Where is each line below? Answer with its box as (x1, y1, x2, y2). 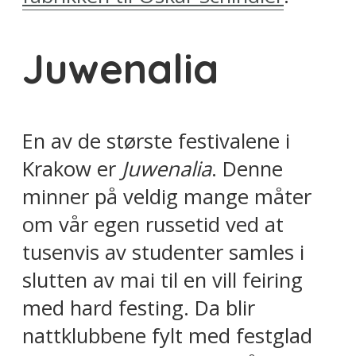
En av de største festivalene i (22, 127, 290, 156)
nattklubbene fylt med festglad (22, 322, 312, 350)
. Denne (211, 155, 283, 184)
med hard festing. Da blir (22, 294, 255, 323)
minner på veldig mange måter (22, 183, 311, 211)
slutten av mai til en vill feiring (22, 266, 303, 295)
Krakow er (22, 155, 122, 184)
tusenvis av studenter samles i (22, 238, 304, 267)
